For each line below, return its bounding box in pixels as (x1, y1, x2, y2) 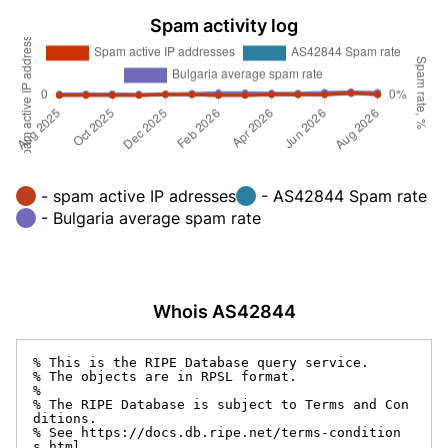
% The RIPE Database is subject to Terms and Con (33, 396, 409, 412)
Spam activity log (150, 15, 298, 36)
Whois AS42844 (152, 300, 296, 322)
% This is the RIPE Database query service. (33, 354, 369, 370)
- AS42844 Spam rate (261, 185, 427, 206)
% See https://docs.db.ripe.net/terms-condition (33, 424, 401, 440)
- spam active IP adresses (41, 185, 236, 206)
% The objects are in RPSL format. (33, 368, 297, 384)
